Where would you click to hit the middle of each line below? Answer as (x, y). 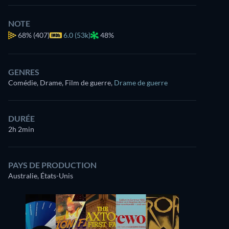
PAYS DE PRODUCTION (52, 165)
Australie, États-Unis (41, 176)
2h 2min (21, 129)
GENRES (24, 72)
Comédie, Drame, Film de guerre (60, 83)
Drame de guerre (141, 83)
